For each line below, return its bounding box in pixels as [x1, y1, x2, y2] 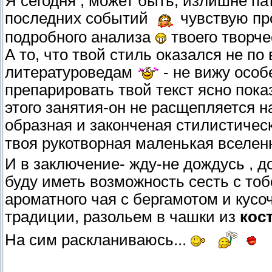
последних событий [5, 10, 152, 27]
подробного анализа [5, 28, 155, 46]
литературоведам [5, 63, 137, 81]
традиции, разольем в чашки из [5, 208, 240, 225]
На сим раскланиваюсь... [5, 231, 191, 248]
